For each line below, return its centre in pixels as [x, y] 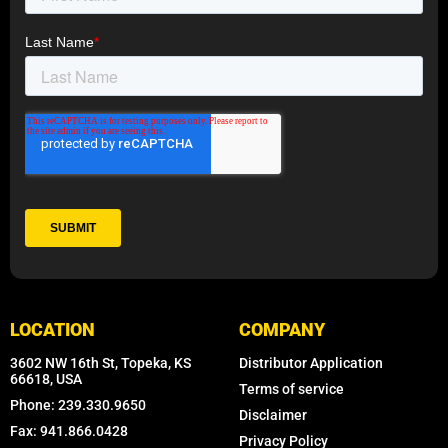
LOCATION [52, 330]
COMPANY [282, 330]
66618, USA [46, 379]
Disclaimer [273, 415]
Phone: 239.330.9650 [78, 405]
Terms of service [291, 389]
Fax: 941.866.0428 [69, 431]
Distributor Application [311, 363]
